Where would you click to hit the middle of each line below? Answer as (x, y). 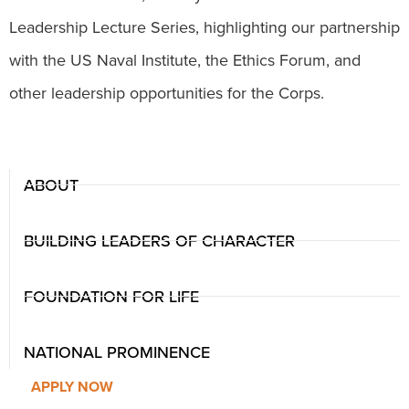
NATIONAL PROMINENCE (117, 352)
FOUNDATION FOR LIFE (111, 296)
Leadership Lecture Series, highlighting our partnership (204, 28)
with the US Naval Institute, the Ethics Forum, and (185, 61)
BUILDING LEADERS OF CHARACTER (159, 241)
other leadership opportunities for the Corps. (167, 94)
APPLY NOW (72, 386)
